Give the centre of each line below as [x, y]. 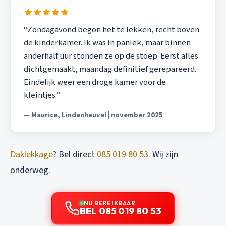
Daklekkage [32, 155]
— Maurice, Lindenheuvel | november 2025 [93, 115]
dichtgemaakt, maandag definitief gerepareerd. [110, 69]
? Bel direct [75, 155]
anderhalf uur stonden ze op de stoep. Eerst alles [111, 56]
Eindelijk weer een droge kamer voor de [95, 82]
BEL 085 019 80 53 [121, 211]
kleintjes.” [42, 96]
